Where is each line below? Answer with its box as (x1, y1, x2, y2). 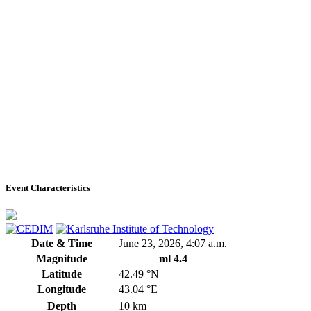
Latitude (42, 268, 82, 280)
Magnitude (36, 253, 87, 265)
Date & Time (31, 237, 92, 250)
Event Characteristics (6, 183, 90, 194)
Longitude (37, 283, 86, 296)
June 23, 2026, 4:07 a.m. (119, 237, 227, 250)
